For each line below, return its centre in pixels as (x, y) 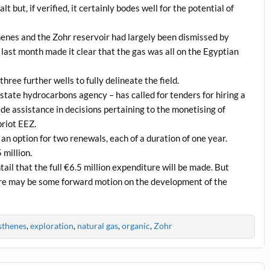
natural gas (97, 225)
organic (136, 225)
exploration (52, 225)
